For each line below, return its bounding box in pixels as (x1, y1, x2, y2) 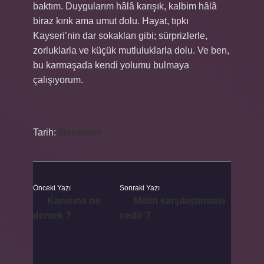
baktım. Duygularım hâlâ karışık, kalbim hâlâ (33, 1, 217, 11)
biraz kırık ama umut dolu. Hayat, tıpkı (33, 16, 189, 26)
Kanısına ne (47, 196, 100, 206)
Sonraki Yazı (119, 184, 160, 192)
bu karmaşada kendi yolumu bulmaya (33, 60, 189, 70)
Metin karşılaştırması (133, 196, 225, 206)
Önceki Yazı (33, 184, 71, 192)
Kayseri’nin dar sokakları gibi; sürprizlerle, (33, 31, 207, 41)
